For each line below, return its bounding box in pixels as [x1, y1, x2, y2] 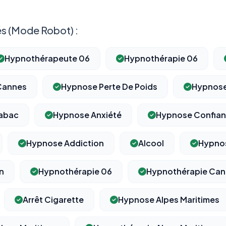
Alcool [138, 138, 164, 149]
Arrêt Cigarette [23, 194, 84, 205]
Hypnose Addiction [26, 138, 104, 149]
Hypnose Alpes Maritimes [118, 194, 219, 205]
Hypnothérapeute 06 [5, 53, 90, 64]
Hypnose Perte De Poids [61, 81, 157, 92]
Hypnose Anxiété [53, 109, 122, 121]
